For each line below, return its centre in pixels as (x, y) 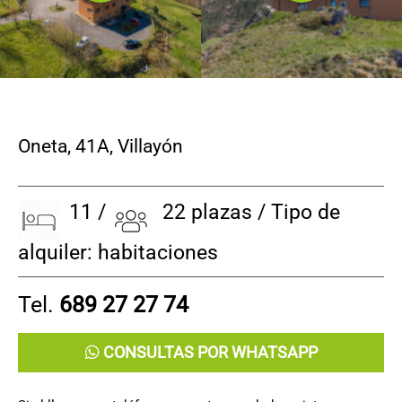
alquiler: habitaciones (118, 252)
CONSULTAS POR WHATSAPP (208, 352)
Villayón (150, 146)
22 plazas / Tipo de (246, 212)
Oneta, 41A (64, 146)
